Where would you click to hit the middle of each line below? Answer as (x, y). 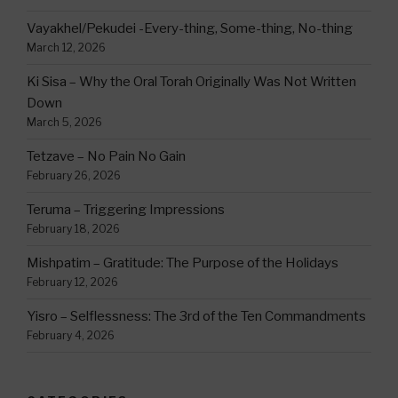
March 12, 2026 (66, 48)
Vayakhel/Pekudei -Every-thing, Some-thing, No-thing (190, 29)
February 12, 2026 (72, 283)
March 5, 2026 (64, 123)
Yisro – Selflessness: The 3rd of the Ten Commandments (196, 317)
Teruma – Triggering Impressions (126, 210)
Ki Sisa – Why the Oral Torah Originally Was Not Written (191, 82)
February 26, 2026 (74, 176)
